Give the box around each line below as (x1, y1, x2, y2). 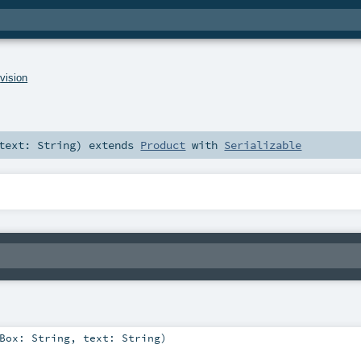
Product (140, 138, 186, 153)
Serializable (224, 138, 302, 153)
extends (82, 138, 141, 153)
